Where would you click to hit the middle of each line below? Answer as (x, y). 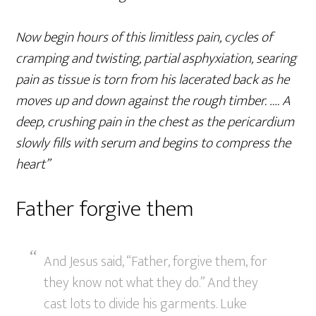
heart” (33, 165)
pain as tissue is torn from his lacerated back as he (153, 80)
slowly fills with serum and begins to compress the (153, 144)
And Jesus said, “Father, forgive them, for (156, 262)
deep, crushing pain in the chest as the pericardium (155, 122)
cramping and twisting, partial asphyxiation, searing (156, 59)
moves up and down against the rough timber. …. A (153, 101)
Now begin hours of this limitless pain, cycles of (144, 38)
